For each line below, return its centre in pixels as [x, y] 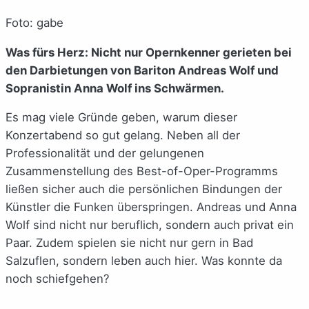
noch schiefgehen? [58, 279]
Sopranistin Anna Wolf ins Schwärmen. [115, 88]
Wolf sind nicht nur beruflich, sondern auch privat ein [150, 225]
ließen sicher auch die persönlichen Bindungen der [144, 189]
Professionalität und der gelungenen [105, 153]
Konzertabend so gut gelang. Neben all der [123, 136]
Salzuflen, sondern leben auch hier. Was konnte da [144, 261]
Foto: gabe [34, 22]
